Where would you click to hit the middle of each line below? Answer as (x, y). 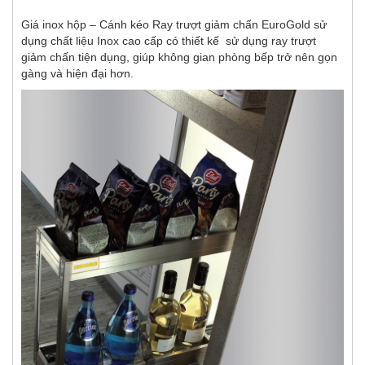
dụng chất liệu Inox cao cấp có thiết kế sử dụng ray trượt (169, 40)
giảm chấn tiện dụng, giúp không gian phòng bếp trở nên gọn (179, 57)
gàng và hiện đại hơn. (77, 73)
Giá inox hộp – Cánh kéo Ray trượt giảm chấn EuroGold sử (174, 24)
